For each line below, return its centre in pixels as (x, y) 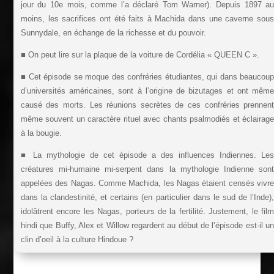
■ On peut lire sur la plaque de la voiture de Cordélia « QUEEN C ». (140, 55)
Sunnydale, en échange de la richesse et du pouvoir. (113, 33)
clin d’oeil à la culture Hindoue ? (77, 240)
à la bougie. (41, 133)
